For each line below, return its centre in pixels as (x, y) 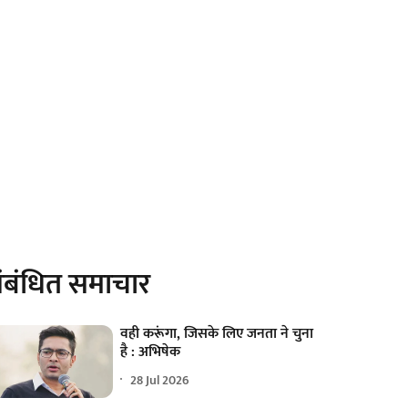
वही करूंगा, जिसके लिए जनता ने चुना (217, 334)
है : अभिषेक (151, 352)
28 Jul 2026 (160, 380)
